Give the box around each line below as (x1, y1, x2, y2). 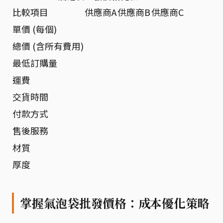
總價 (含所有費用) (12, 39, 84, 52)
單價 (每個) (12, 22, 57, 35)
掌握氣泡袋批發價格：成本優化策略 (20, 195, 210, 211)
